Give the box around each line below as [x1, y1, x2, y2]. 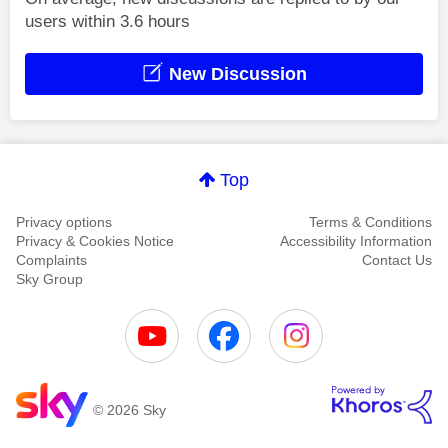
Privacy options [16, 213, 112, 230]
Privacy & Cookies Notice [16, 232, 174, 249]
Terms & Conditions [309, 213, 432, 230]
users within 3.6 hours [25, 11, 190, 31]
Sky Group [16, 270, 83, 287]
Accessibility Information [280, 232, 432, 249]
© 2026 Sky [93, 402, 166, 419]
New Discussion [163, 63, 307, 84]
